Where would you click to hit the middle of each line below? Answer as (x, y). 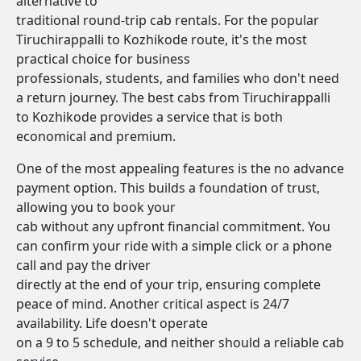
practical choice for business (103, 59)
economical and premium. (96, 136)
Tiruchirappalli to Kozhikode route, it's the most (162, 39)
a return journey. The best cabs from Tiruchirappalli (173, 98)
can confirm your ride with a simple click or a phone (174, 246)
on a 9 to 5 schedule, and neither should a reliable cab (180, 342)
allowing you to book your (96, 207)
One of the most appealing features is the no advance (180, 168)
